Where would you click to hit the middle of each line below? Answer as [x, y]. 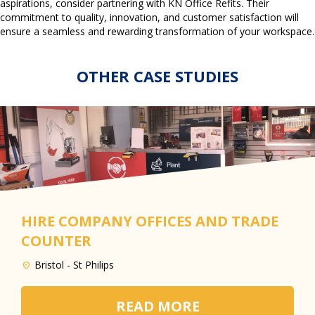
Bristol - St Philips [74, 264]
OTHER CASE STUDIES [157, 76]
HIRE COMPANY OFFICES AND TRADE [150, 221]
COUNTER [56, 240]
